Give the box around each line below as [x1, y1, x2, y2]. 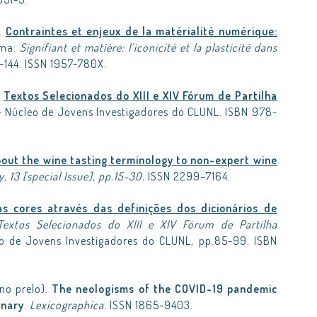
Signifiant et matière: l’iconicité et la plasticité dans [19, 40, 277, 54]
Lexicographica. [30, 298, 110, 312]
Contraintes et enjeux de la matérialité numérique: [5, 24, 277, 38]
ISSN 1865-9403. [110, 298, 193, 312]
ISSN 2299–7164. [148, 169, 231, 183]
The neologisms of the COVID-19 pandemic [52, 282, 277, 296]
